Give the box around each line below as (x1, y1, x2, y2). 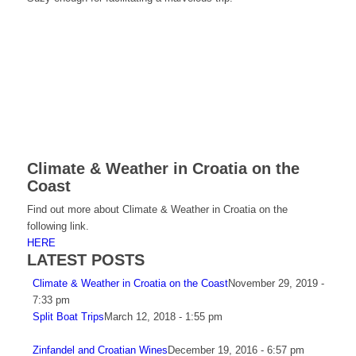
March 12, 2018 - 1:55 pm (103, 311, 222, 323)
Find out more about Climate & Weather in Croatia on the (26, 203, 288, 216)
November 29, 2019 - (227, 277, 324, 290)
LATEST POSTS (26, 251, 145, 269)
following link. (26, 220, 89, 233)
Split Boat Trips (32, 311, 104, 323)
